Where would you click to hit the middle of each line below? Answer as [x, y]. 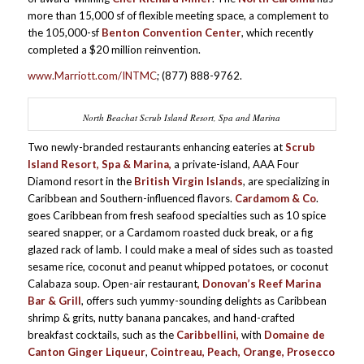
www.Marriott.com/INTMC [92, 75]
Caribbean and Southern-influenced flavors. [131, 198]
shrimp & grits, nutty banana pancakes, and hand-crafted [161, 317]
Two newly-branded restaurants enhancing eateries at [156, 147]
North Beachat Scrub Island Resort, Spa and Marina [182, 117]
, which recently [277, 32]
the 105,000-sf [64, 32]
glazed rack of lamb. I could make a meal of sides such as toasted [180, 249]
